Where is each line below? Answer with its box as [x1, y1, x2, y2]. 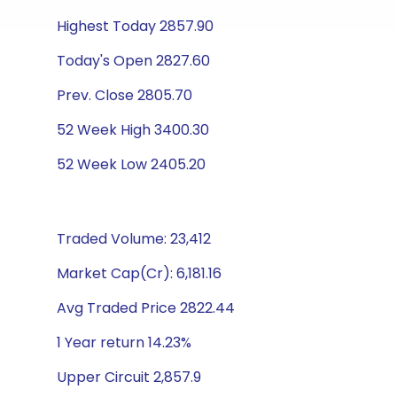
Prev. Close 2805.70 [57, 85, 192, 105]
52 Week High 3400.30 [57, 120, 209, 140]
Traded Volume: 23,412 [57, 229, 211, 249]
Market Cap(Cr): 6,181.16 [57, 263, 222, 284]
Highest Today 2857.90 [57, 16, 214, 36]
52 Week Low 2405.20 [57, 154, 206, 175]
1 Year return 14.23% [57, 332, 191, 353]
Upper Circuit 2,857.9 [57, 367, 201, 387]
